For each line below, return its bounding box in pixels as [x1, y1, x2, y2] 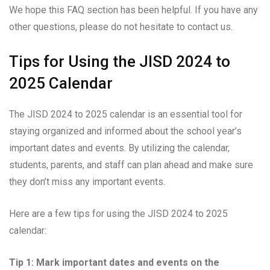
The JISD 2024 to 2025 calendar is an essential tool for [9, 108, 242, 120]
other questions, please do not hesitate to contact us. [9, 20, 233, 33]
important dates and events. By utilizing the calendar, [9, 142, 230, 154]
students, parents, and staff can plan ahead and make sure [9, 159, 253, 171]
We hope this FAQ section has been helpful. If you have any [9, 4, 258, 16]
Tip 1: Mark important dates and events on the [9, 256, 219, 268]
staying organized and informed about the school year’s [9, 125, 242, 137]
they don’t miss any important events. [9, 175, 165, 187]
